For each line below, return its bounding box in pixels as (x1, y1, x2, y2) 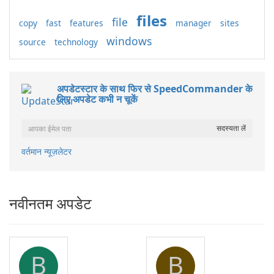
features (70, 17, 103, 29)
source (19, 36, 46, 48)
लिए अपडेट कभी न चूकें (57, 92, 138, 106)
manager (176, 17, 212, 29)
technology (54, 36, 98, 48)
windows (106, 34, 152, 48)
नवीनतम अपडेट (9, 193, 92, 213)
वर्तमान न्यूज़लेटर (21, 146, 72, 157)
